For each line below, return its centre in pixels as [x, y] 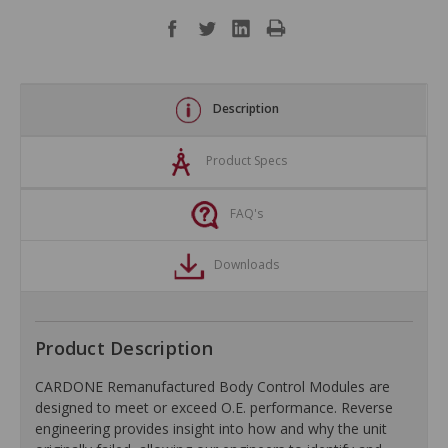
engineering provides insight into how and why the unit [211, 429]
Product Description [124, 348]
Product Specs [246, 161]
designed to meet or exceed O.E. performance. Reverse [214, 408]
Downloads [246, 265]
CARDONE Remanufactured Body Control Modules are [212, 387]
